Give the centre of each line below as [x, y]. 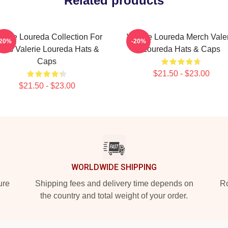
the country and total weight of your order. [114, 196]
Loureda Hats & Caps [181, 49]
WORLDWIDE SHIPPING [114, 167]
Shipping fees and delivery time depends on [114, 183]
